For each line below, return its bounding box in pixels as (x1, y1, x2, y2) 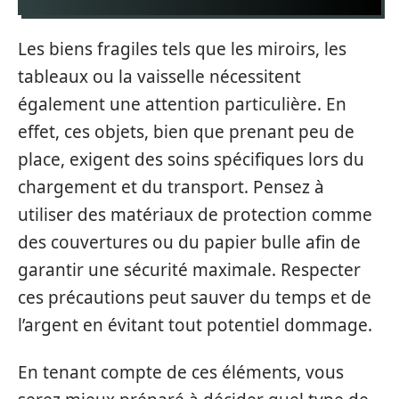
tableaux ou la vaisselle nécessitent (18, 64, 301, 88)
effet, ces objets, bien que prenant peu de (18, 119, 354, 143)
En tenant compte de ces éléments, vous (18, 361, 344, 384)
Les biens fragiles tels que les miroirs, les (18, 37, 346, 61)
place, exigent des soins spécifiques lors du (18, 147, 364, 171)
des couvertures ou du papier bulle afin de (18, 230, 361, 254)
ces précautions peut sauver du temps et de (18, 285, 371, 309)
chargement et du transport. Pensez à (18, 175, 324, 199)
